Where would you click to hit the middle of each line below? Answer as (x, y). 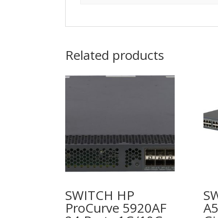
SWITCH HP (100, 195)
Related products (115, 55)
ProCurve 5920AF (116, 208)
